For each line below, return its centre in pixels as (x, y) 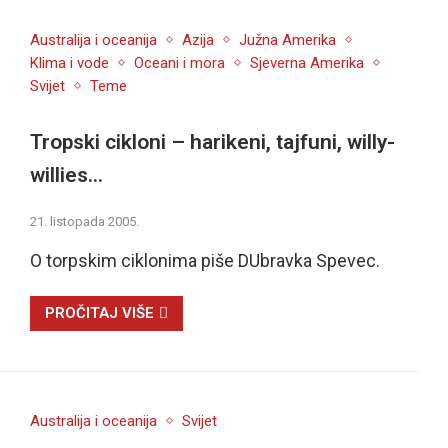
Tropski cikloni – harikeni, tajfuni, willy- (212, 142)
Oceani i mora (179, 63)
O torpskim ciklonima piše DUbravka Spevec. (204, 260)
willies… (66, 175)
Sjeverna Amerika (306, 63)
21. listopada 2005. (84, 221)
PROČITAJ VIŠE (99, 312)
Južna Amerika (287, 40)
